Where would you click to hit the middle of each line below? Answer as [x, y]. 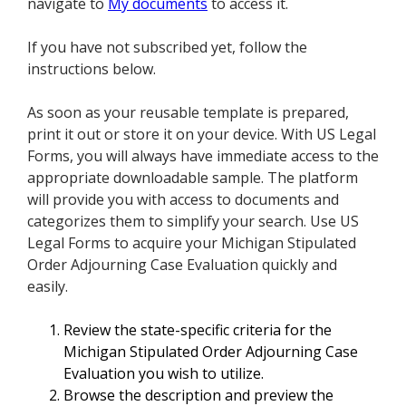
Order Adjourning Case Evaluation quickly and [182, 265]
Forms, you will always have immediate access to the [203, 156]
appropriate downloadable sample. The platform [193, 178]
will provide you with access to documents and [183, 200]
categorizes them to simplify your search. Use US [193, 222]
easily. [48, 287]
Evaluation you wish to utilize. [164, 374]
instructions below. [92, 69]
